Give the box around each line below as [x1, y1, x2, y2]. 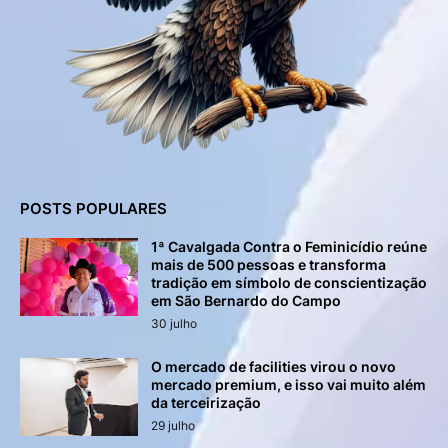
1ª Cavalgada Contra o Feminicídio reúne [151, 237, 427, 255]
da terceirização [151, 393, 261, 411]
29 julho [151, 417, 195, 433]
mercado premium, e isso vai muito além [151, 375, 426, 393]
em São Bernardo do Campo [151, 291, 341, 309]
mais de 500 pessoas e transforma [151, 255, 386, 273]
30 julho [151, 315, 197, 331]
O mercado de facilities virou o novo [151, 357, 396, 375]
